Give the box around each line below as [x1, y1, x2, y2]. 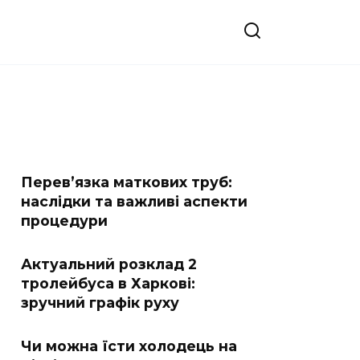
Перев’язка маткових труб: [21, 174, 232, 190]
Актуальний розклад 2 [21, 256, 197, 272]
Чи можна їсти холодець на [21, 337, 237, 354]
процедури [21, 212, 108, 229]
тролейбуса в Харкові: [21, 275, 195, 292]
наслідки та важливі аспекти [21, 193, 247, 210]
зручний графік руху [21, 294, 179, 311]
